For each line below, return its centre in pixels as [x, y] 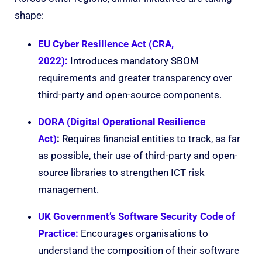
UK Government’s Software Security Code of [137, 216]
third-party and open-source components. [130, 94]
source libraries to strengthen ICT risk [121, 172]
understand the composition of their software [139, 250]
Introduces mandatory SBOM [133, 61]
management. [68, 189]
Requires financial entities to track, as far [150, 138]
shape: [29, 15]
